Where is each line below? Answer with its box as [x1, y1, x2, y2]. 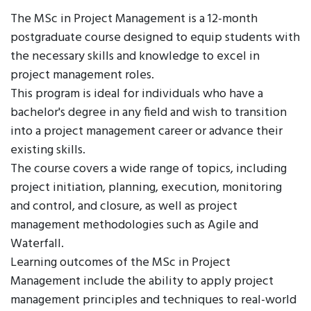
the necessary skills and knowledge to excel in [10, 47, 260, 67]
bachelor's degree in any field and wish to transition [10, 103, 287, 123]
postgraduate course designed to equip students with [10, 28, 300, 48]
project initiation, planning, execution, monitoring [10, 178, 282, 198]
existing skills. [10, 140, 85, 160]
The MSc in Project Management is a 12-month [10, 9, 258, 29]
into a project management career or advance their [10, 121, 283, 142]
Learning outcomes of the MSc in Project [10, 253, 230, 273]
